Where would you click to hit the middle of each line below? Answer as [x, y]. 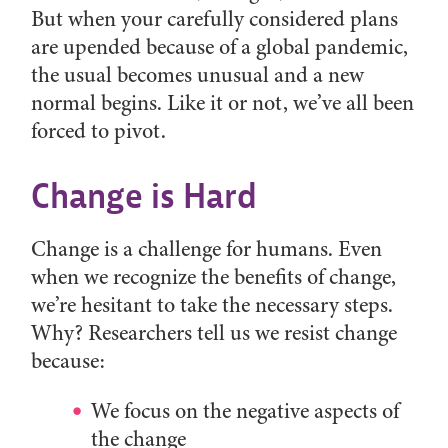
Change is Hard [144, 196]
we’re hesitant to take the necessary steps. [212, 304]
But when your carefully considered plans [215, 18]
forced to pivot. [99, 130]
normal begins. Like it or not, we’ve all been [223, 102]
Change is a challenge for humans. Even [207, 248]
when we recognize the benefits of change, [214, 276]
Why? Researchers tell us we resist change [214, 332]
